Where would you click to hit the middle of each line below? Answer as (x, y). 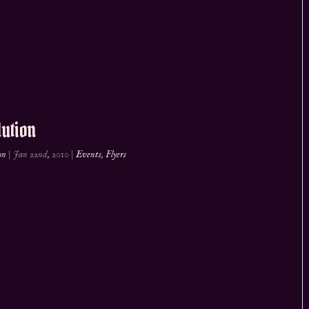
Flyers (116, 155)
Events (89, 155)
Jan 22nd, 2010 (41, 155)
